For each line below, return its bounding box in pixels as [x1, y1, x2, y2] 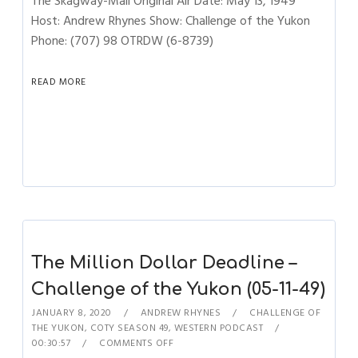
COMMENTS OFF [99, 336, 174, 351]
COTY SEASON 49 [89, 320, 169, 336]
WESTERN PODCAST [173, 320, 264, 336]
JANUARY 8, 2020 [32, 305, 112, 320]
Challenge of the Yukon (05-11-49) [31, 280, 326, 299]
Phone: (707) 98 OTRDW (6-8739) [31, 30, 214, 51]
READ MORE [31, 74, 86, 89]
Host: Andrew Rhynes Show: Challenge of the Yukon [31, 10, 311, 31]
